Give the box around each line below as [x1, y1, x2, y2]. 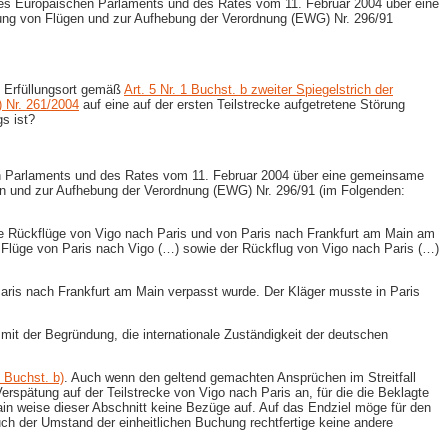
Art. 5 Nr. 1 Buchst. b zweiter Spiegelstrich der [124, 81, 393, 97]
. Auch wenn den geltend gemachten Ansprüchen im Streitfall [64, 369, 416, 385]
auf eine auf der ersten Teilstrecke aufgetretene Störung [79, 96, 405, 112]
